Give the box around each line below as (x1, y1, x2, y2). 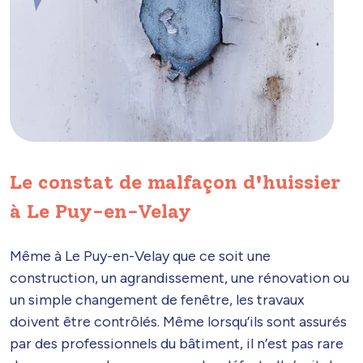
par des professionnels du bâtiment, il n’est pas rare (10, 335, 344, 353)
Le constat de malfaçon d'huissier (10, 170, 340, 194)
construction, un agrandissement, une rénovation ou (10, 269, 349, 288)
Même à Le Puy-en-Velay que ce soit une (10, 247, 271, 266)
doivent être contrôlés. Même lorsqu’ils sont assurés (10, 313, 347, 331)
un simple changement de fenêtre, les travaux (10, 291, 305, 310)
